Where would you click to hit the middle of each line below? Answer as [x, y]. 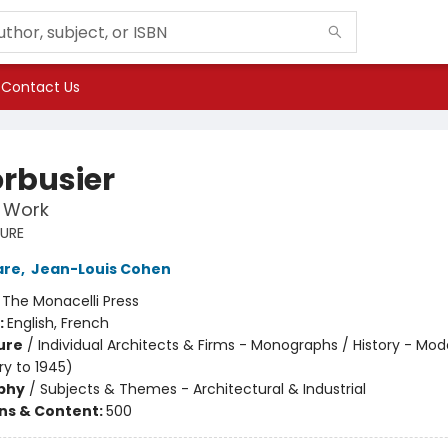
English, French [57, 323]
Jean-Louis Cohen [100, 269]
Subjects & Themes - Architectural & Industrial [202, 389]
